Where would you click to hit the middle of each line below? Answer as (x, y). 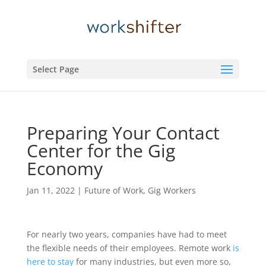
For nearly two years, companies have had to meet (126, 234)
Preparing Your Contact (123, 133)
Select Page (56, 69)
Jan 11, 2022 (50, 190)
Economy (64, 168)
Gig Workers (172, 190)
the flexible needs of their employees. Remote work (129, 248)
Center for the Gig (101, 151)
